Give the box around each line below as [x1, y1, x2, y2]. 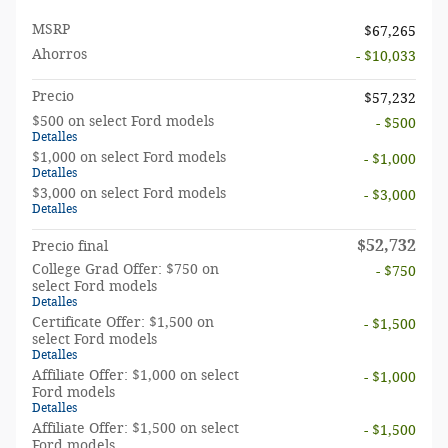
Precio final [32, 237, 108, 255]
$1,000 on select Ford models [32, 148, 226, 166]
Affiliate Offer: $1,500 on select [32, 419, 239, 437]
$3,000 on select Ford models [32, 184, 226, 202]
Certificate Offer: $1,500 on [32, 313, 214, 331]
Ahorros [32, 45, 87, 63]
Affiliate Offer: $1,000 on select [32, 366, 239, 384]
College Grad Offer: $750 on [32, 260, 219, 278]
